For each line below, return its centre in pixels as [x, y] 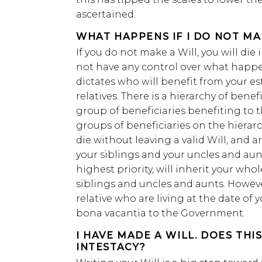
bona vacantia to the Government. [161, 213]
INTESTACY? [111, 247]
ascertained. [106, 14]
